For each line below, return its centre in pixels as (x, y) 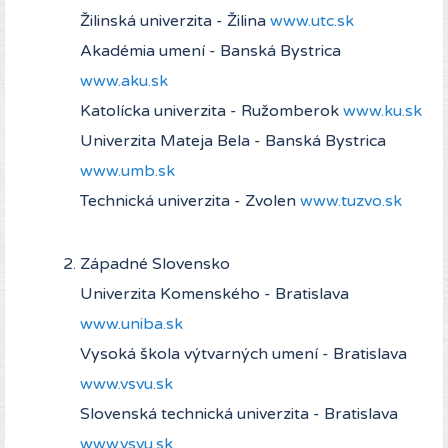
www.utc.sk (312, 21)
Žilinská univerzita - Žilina (175, 21)
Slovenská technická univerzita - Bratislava (239, 414)
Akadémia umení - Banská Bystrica (210, 51)
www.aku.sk (124, 81)
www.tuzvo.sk (351, 201)
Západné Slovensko (155, 264)
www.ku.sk (382, 111)
